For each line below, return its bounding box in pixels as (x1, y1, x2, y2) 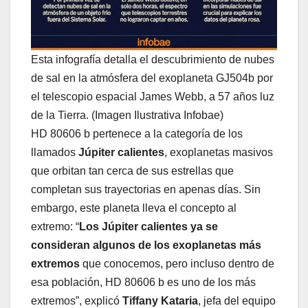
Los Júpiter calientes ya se (79, 220, 218, 232)
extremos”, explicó (31, 294, 122, 307)
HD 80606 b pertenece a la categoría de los (31, 127, 243, 140)
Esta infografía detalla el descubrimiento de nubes (31, 53, 274, 65)
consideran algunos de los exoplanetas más (31, 239, 261, 251)
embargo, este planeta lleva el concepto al (31, 201, 236, 214)
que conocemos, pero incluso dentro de (82, 257, 274, 269)
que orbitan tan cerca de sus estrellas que (31, 164, 234, 177)
